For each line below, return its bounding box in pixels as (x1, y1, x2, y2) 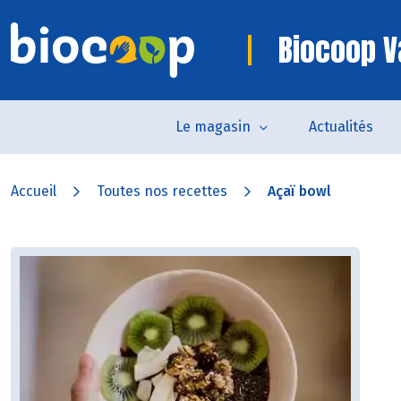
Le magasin (175, 118, 251, 135)
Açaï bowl (268, 183, 331, 200)
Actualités (309, 118, 373, 135)
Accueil (11, 183, 56, 200)
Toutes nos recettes (97, 183, 227, 200)
